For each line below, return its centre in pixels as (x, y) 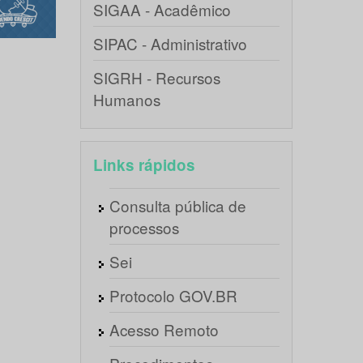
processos (144, 227)
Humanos (126, 99)
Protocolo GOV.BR (173, 295)
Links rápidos (144, 165)
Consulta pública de (177, 205)
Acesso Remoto (164, 329)
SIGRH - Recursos (156, 77)
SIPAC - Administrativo (170, 43)
